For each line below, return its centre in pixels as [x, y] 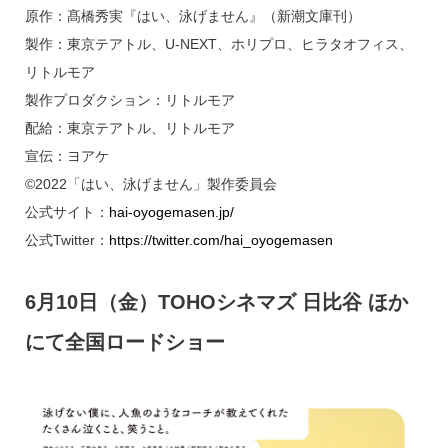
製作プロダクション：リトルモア [129, 99]
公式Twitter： [66, 239]
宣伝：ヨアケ [66, 155]
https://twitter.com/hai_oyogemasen [220, 239]
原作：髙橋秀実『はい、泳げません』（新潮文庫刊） [192, 15]
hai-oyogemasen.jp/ [171, 211]
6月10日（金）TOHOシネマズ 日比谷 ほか [216, 301]
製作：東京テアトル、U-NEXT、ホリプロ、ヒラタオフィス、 [218, 43]
